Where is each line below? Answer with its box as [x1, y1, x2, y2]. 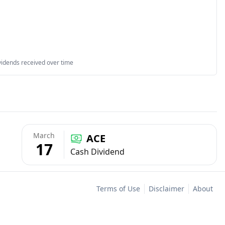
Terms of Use [96, 184, 140, 193]
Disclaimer [149, 184, 184, 193]
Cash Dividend [70, 146, 125, 157]
